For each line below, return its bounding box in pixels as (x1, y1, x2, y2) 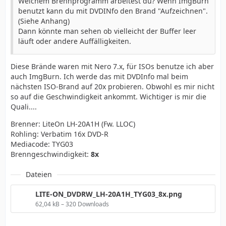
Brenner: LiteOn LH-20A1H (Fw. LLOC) (11, 119, 135, 129)
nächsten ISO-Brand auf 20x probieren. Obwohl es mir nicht (11, 82, 214, 92)
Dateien (26, 169, 52, 180)
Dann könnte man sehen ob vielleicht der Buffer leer (18, 26, 196, 36)
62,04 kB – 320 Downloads (35, 200, 109, 209)
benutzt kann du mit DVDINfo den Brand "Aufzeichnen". (18, 6, 208, 16)
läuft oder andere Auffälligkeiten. (18, 36, 131, 46)
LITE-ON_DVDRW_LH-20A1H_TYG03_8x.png (35, 189, 182, 199)
